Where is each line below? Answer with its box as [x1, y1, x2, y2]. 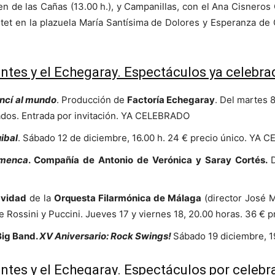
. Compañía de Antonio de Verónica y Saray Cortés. [28, 154, 271, 166]
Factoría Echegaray [126, 94, 215, 106]
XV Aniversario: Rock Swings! [39, 230, 171, 242]
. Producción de [56, 94, 127, 106]
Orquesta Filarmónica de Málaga [53, 192, 202, 204]
